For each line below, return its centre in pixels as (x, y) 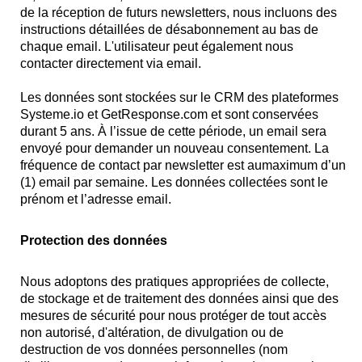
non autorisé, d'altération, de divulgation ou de (152, 333)
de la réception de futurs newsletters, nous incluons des (179, 13)
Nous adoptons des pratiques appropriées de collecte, (175, 282)
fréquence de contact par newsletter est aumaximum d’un (183, 165)
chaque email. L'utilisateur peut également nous (157, 46)
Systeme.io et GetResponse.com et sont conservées (169, 114)
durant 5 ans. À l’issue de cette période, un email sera (173, 131)
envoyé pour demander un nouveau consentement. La (175, 148)
